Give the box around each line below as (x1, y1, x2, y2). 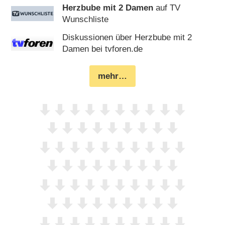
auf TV (153, 3, 181, 13)
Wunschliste (62, 15, 109, 25)
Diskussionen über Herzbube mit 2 (62, 33, 192, 43)
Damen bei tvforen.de (62, 44, 143, 54)
